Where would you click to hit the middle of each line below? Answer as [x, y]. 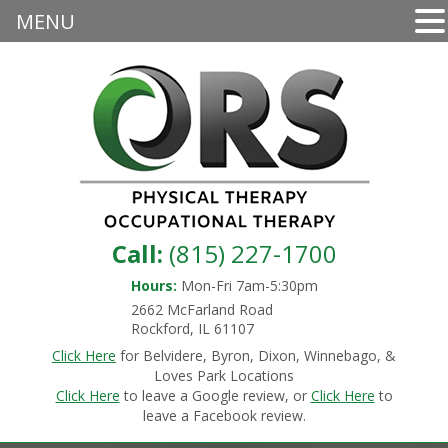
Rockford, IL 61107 [192, 328]
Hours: [153, 285]
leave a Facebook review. [224, 415]
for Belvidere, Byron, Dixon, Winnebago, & [256, 355]
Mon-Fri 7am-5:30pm [247, 285]
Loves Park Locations [224, 375]
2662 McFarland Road [201, 309]
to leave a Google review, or [215, 395]
